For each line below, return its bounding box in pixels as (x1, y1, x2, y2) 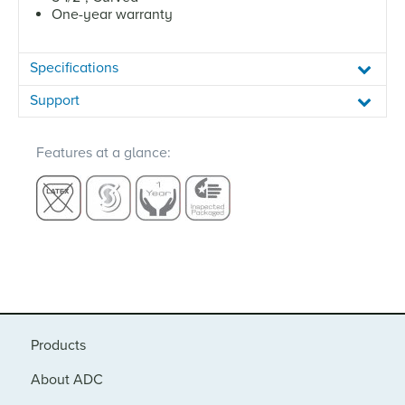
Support (30, 90, 80, 109)
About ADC (31, 371, 103, 390)
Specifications (30, 58, 118, 77)
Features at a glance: (36, 143, 171, 162)
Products (31, 335, 86, 354)
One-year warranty (52, 5, 173, 24)
